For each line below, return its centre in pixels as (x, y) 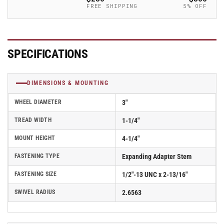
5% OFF (195, 6)
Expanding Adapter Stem (157, 156)
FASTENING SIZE (36, 174)
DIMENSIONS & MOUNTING (68, 83)
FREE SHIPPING (112, 6)
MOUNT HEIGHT (35, 138)
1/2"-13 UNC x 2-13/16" (155, 174)
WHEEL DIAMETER (38, 102)
